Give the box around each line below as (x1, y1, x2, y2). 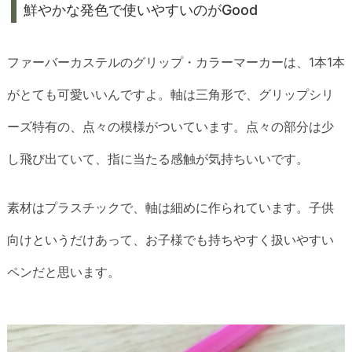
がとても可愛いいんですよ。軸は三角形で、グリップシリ (7, 86, 334, 103)
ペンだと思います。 (7, 264, 120, 280)
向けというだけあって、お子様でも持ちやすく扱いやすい (7, 232, 334, 247)
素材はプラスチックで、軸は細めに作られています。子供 (7, 200, 334, 215)
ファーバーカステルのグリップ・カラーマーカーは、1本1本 (7, 54, 345, 71)
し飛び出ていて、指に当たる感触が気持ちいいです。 (7, 151, 309, 167)
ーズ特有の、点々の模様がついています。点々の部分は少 (7, 119, 334, 135)
